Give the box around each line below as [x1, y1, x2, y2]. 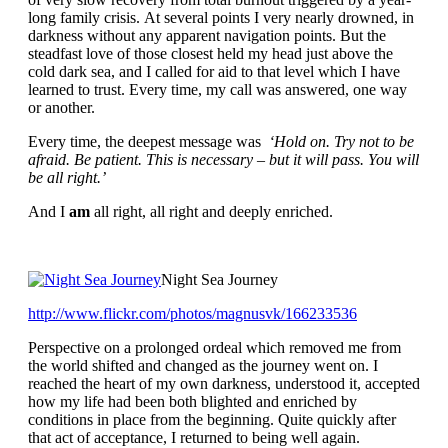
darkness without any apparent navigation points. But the [28, 26, 386, 44]
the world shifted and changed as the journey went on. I [28, 356, 378, 374]
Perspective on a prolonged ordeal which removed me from [28, 338, 401, 356]
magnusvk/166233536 [216, 304, 357, 322]
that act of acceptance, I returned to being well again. [28, 428, 360, 446]
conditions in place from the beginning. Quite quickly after [28, 410, 396, 428]
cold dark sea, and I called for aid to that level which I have [28, 62, 400, 80]
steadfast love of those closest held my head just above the [28, 44, 393, 62]
